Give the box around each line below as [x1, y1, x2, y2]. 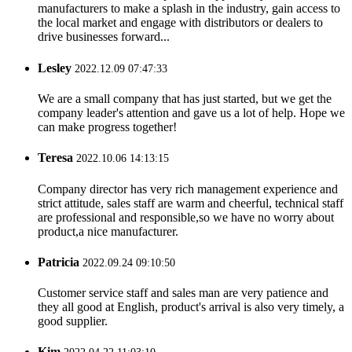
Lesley [38, 60, 71, 75]
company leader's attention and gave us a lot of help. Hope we [38, 105, 345, 119]
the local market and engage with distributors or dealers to [38, 16, 323, 30]
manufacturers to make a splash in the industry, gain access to [38, 2, 340, 16]
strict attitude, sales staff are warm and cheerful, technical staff [38, 196, 343, 210]
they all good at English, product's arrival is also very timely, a [38, 300, 344, 314]
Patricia [38, 255, 79, 269]
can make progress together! [38, 119, 177, 134]
